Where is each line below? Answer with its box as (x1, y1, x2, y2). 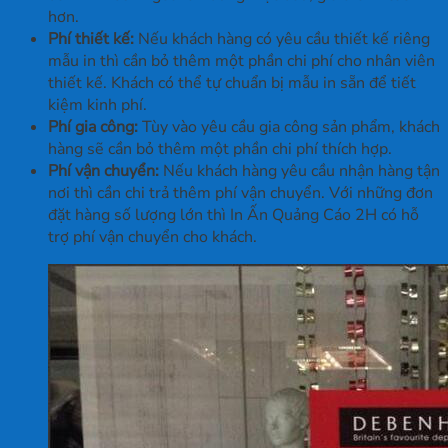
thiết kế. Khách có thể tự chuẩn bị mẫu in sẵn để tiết (48, 72, 416, 95)
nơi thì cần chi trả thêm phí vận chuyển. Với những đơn (48, 182, 433, 205)
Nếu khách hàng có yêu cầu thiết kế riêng (134, 28, 430, 51)
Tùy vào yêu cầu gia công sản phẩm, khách (138, 116, 440, 139)
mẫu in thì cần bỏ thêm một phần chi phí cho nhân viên (48, 50, 435, 73)
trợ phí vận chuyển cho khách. (48, 226, 257, 249)
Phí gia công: (48, 116, 138, 139)
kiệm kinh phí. (48, 94, 147, 117)
